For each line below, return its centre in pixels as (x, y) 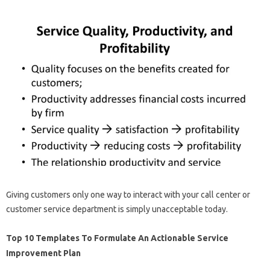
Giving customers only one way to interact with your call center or (128, 195)
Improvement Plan (43, 253)
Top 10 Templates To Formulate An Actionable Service (117, 238)
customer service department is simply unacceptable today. (117, 209)
